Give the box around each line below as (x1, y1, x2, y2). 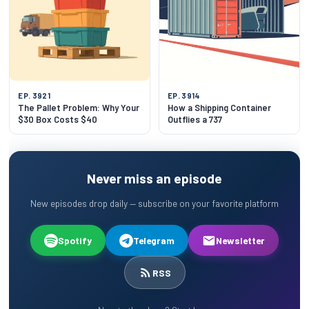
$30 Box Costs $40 (18, 114, 98, 126)
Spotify (58, 235, 92, 247)
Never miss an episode (87, 170, 222, 187)
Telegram (133, 235, 175, 247)
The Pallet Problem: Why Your (18, 102, 140, 114)
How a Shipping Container (168, 102, 271, 114)
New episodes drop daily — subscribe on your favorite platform (30, 197, 279, 210)
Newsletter (216, 235, 265, 247)
